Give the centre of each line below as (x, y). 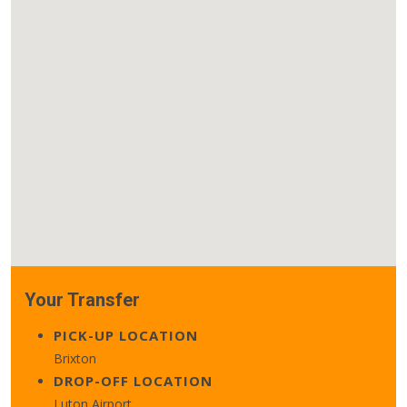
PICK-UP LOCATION (126, 335)
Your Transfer (82, 299)
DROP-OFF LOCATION (133, 380)
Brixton (75, 358)
